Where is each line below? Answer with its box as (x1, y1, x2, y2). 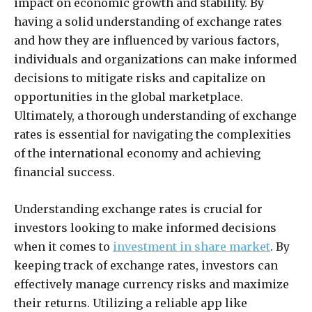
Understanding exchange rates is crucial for (14, 202, 263, 217)
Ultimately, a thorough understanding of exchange (14, 109, 297, 123)
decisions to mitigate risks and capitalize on (14, 71, 265, 86)
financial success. (14, 165, 115, 180)
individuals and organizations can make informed (14, 52, 297, 67)
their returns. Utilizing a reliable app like (14, 296, 247, 311)
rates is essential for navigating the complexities (14, 127, 291, 142)
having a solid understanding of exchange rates (14, 15, 282, 29)
